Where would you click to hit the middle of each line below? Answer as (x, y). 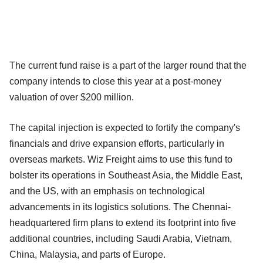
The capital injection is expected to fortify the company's (125, 127)
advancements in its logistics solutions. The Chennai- (120, 207)
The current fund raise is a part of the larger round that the (128, 65)
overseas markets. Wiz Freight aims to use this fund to (121, 159)
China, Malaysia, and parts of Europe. (87, 254)
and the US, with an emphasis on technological (107, 191)
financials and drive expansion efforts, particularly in (117, 143)
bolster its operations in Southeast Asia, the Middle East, (126, 175)
